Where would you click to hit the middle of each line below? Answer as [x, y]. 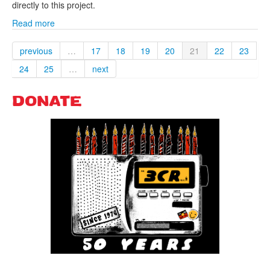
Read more [33, 23]
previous [36, 51]
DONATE [47, 102]
